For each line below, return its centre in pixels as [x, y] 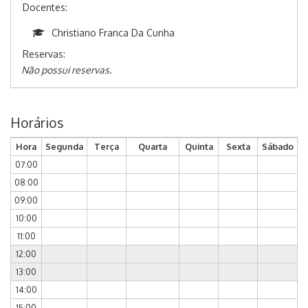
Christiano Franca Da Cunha [113, 33]
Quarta [153, 147]
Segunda [64, 147]
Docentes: [45, 8]
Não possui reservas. [66, 70]
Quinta [199, 147]
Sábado [277, 147]
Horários [37, 123]
